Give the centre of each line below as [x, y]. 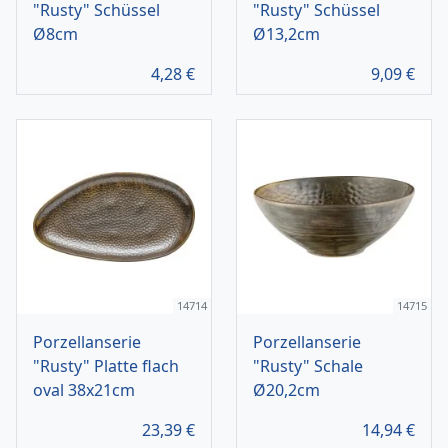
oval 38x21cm [84, 390]
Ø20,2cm [286, 390]
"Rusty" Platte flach [106, 366]
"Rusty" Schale [308, 366]
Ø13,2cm [286, 34]
